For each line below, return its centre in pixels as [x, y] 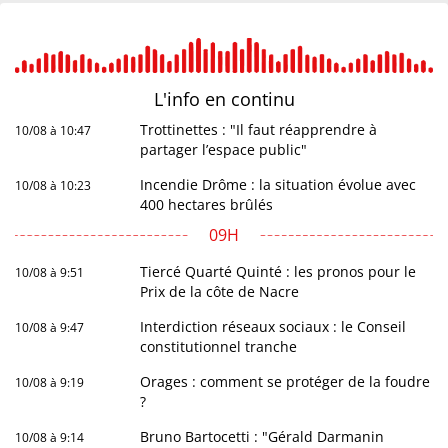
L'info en [192, 99]
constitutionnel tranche [219, 347]
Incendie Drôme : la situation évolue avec [278, 185]
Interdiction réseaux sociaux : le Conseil [273, 327]
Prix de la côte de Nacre [220, 292]
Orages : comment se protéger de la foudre [285, 382]
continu [262, 99]
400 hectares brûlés [207, 205]
